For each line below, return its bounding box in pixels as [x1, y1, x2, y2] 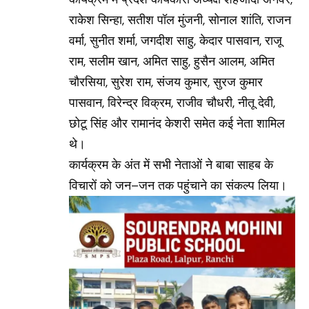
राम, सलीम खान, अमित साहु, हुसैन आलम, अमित [69, 53, 275, 70]
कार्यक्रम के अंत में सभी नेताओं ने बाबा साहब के [69, 157, 273, 174]
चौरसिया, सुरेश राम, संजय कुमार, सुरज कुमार [69, 74, 263, 91]
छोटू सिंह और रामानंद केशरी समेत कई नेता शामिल [69, 115, 285, 132]
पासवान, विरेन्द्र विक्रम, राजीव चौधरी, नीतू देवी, [69, 94, 275, 112]
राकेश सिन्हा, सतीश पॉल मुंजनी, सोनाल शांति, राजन [69, 12, 291, 29]
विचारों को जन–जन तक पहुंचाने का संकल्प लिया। [69, 177, 287, 195]
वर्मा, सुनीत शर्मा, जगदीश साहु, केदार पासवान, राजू [69, 32, 282, 50]
